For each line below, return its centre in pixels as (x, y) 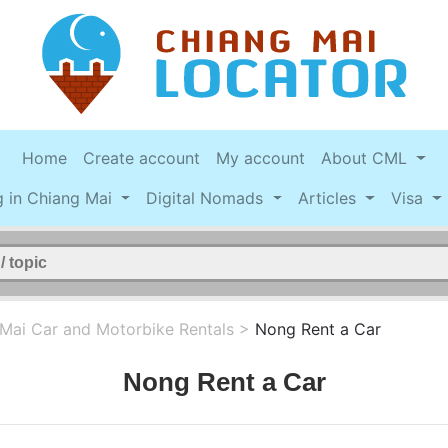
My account (261, 158)
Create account (142, 158)
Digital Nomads (207, 198)
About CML (367, 158)
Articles (330, 198)
